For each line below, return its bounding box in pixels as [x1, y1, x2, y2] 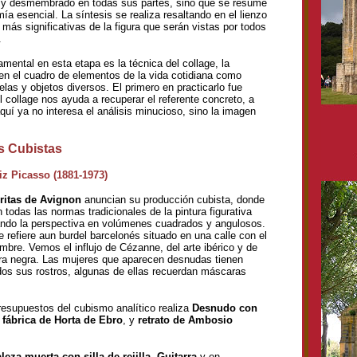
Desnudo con [192, 302, 257, 314]
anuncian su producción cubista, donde [81, 194, 265, 206]
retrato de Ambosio [138, 314, 233, 326]
